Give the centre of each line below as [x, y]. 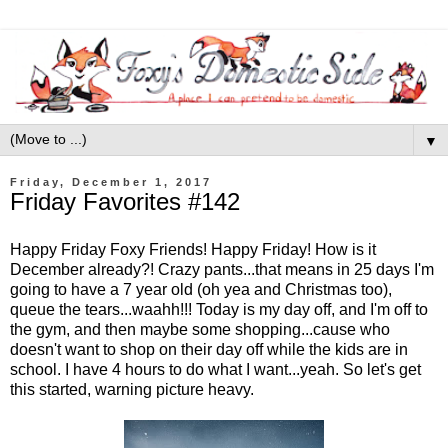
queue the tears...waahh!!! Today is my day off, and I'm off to [219, 309]
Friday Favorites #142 [125, 201]
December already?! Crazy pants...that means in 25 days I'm [222, 269]
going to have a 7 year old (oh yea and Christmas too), [201, 289]
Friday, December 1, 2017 [111, 182]
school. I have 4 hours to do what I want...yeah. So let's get [215, 369]
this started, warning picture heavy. [132, 389]
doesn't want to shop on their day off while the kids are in [209, 349]
